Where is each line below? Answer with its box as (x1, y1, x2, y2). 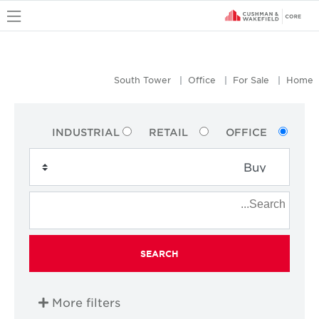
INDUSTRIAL (52, 126, 120, 138)
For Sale (233, 74, 269, 85)
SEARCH (140, 247, 179, 259)
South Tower (114, 74, 171, 85)
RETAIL (149, 126, 188, 138)
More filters (51, 295, 120, 310)
